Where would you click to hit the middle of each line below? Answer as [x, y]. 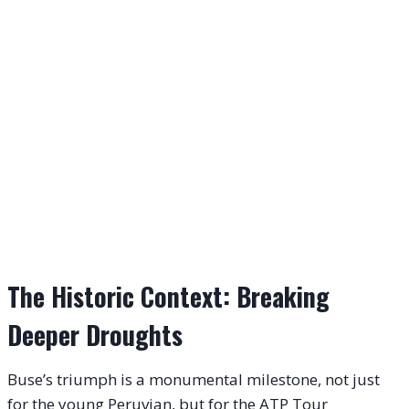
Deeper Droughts [95, 334]
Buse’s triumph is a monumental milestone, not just [194, 379]
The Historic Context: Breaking [168, 296]
